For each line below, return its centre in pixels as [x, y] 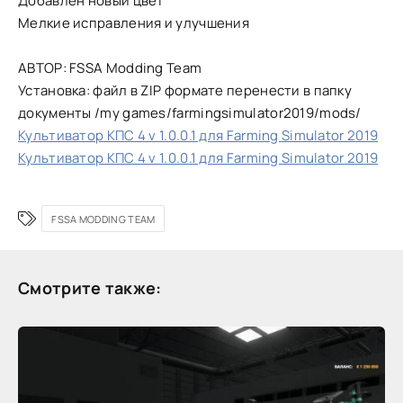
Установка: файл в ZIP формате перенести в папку [185, 91]
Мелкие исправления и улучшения [134, 23]
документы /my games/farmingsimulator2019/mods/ [190, 113]
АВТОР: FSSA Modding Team [110, 68]
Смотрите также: [90, 288]
